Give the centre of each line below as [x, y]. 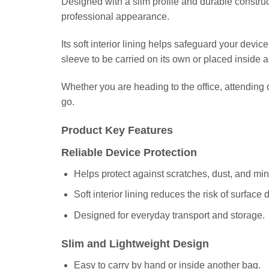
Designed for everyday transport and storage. [169, 215]
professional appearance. [115, 17]
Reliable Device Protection [129, 152]
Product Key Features [117, 130]
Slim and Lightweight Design [135, 243]
